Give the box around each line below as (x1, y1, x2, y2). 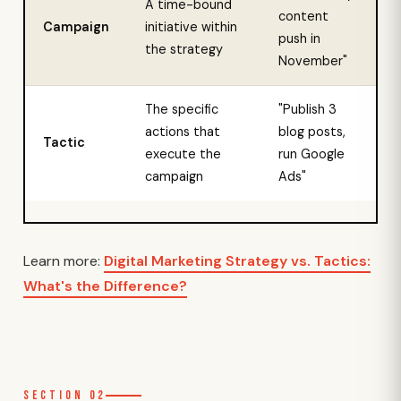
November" (278, 53, 347, 69)
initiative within (145, 19, 237, 35)
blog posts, (278, 124, 346, 140)
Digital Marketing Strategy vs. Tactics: (104, 252, 371, 270)
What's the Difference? (23, 277, 187, 295)
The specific (145, 101, 218, 117)
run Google (278, 146, 345, 162)
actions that (145, 124, 220, 140)
